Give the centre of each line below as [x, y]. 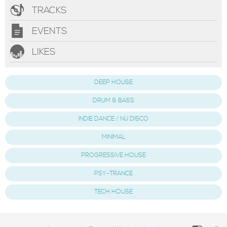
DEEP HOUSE [113, 82]
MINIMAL [113, 137]
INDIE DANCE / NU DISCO [113, 119]
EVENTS [48, 31]
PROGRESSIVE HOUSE [113, 155]
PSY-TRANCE [113, 173]
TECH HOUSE [113, 192]
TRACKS [48, 10]
